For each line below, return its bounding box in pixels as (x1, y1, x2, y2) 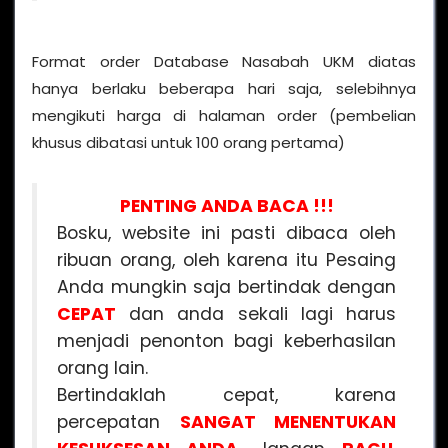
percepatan (57, 409, 180, 434)
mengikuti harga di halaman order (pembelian (32, 104, 416, 126)
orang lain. (57, 355, 148, 380)
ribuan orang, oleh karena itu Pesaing (57, 247, 396, 272)
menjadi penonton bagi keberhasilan (57, 328, 396, 353)
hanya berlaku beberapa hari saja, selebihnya (32, 77, 416, 99)
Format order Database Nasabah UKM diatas (32, 50, 416, 72)
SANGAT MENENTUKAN (179, 409, 396, 434)
